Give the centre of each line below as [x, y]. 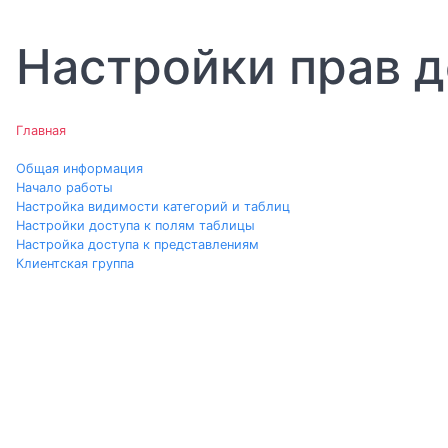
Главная [41, 130]
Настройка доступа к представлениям [137, 244]
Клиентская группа [75, 263]
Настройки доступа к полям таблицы [135, 225]
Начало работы [64, 187]
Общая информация [79, 168]
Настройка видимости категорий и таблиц [153, 206]
